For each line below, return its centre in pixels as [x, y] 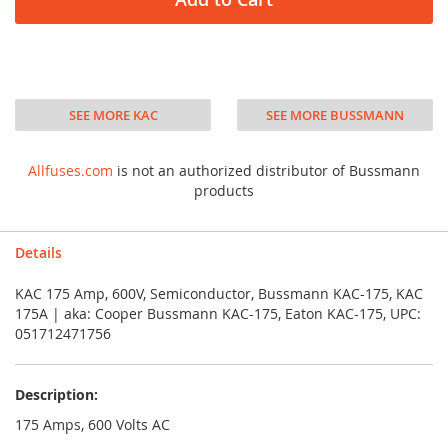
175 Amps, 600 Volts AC [92, 424]
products [224, 190]
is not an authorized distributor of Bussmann [266, 170]
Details [38, 252]
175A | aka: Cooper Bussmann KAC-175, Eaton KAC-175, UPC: [218, 313]
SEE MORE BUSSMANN [334, 115]
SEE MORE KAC [113, 115]
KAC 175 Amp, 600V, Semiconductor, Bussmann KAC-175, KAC [219, 293]
